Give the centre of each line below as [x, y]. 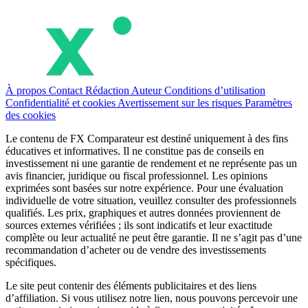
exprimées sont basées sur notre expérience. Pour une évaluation [144, 188]
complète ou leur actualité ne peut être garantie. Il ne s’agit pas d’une [154, 237]
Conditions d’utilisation [215, 90]
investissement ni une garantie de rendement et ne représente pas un [151, 163]
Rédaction [108, 90]
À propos [27, 90]
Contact [67, 90]
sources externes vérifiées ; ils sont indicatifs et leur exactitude [139, 225]
